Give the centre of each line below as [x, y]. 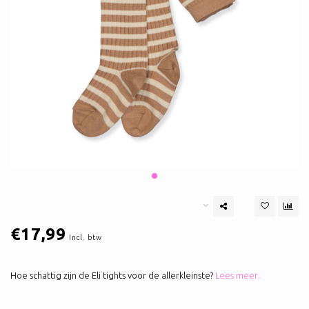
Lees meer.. [238, 276]
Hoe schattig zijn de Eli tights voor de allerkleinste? [113, 276]
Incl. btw [86, 238]
